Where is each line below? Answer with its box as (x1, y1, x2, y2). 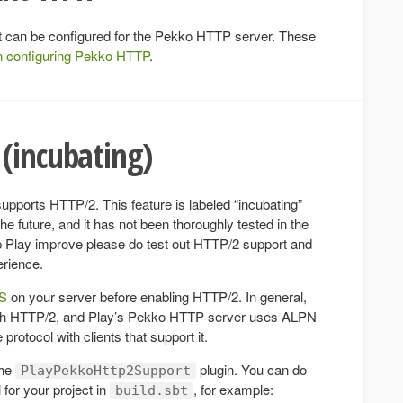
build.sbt (115, 382, 188, 399)
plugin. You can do (196, 360, 307, 379)
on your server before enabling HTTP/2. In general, (7, 287, 307, 306)
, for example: (193, 380, 273, 399)
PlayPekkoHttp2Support (21, 363, 191, 379)
